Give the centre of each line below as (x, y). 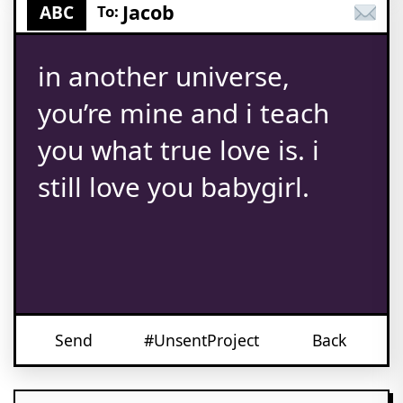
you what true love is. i (179, 150)
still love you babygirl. (174, 187)
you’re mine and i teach (184, 113)
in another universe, (164, 76)
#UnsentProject (201, 340)
